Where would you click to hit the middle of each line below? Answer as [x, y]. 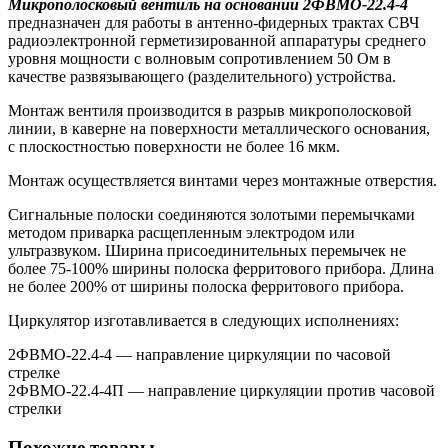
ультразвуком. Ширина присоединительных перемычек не [207, 251]
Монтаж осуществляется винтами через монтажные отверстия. [222, 181]
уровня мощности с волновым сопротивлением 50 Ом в [199, 59]
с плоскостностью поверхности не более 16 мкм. [174, 147]
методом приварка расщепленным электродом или [181, 233]
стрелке [34, 373]
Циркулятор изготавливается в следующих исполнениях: [203, 321]
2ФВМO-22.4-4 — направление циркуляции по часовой [199, 355]
